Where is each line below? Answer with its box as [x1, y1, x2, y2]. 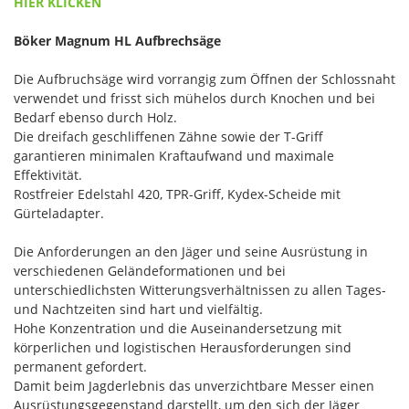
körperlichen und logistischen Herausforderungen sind [14, 338, 351, 356]
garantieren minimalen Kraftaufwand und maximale [14, 146, 334, 164]
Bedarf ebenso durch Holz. [14, 108, 177, 126]
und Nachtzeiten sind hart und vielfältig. [14, 299, 263, 318]
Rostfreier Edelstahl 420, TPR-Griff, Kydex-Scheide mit [14, 184, 341, 203]
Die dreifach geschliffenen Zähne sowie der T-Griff [14, 127, 323, 145]
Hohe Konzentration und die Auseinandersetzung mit [14, 319, 341, 337]
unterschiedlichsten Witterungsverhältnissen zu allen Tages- [14, 280, 386, 299]
